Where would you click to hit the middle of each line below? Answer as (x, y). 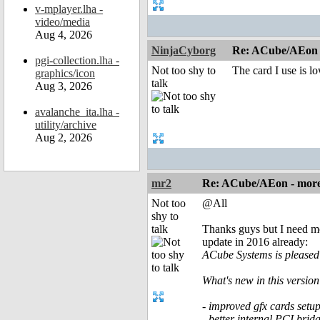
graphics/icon (65, 73)
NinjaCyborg (184, 51)
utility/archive (66, 125)
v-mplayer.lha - (69, 9)
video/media (62, 22)
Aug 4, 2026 (64, 35)
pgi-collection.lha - (77, 60)
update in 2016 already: (255, 242)
